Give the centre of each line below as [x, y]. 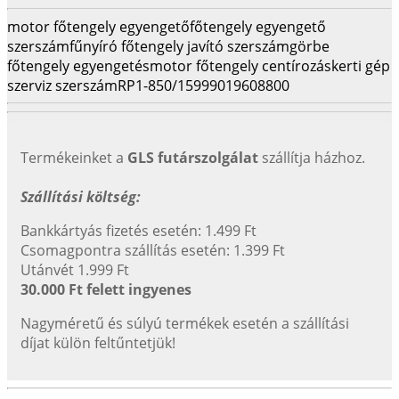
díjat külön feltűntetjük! [98, 342]
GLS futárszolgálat [193, 157]
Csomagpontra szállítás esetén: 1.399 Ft [153, 250]
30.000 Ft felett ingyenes [106, 289]
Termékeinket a [74, 157]
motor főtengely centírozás [240, 65]
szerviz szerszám [62, 85]
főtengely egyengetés [78, 65]
